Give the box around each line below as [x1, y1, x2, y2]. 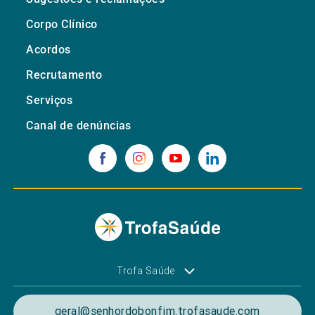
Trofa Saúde [117, 264, 175, 277]
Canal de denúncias [26, 118, 131, 132]
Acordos [26, 42, 71, 56]
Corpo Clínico [26, 17, 98, 31]
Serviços [26, 93, 73, 107]
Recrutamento [26, 67, 103, 82]
